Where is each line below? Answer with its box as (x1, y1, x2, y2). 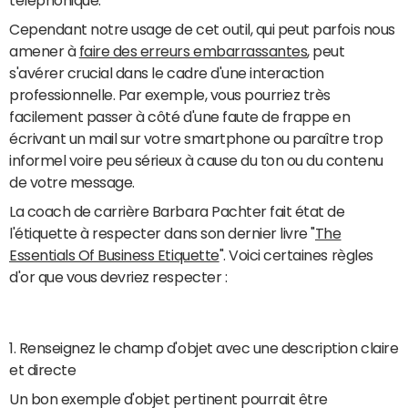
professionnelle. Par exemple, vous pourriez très (9, 87, 331, 102)
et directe (9, 362, 76, 378)
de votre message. (9, 174, 135, 189)
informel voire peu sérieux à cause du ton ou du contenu (9, 152, 383, 168)
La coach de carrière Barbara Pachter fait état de (9, 203, 345, 219)
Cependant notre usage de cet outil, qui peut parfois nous (9, 21, 395, 36)
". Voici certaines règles (219, 247, 373, 262)
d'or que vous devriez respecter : (9, 269, 228, 284)
